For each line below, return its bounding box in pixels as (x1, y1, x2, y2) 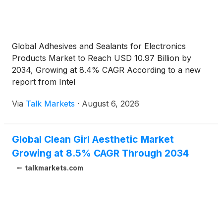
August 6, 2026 (82, 99, 139, 109)
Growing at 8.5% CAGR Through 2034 (12, 147, 189, 160)
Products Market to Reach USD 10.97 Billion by (12, 53, 191, 63)
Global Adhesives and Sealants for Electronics (12, 41, 186, 52)
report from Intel (12, 77, 75, 87)
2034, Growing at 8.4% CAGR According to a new (12, 65, 201, 75)
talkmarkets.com (24, 164, 83, 172)
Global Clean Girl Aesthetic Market (12, 133, 174, 146)
